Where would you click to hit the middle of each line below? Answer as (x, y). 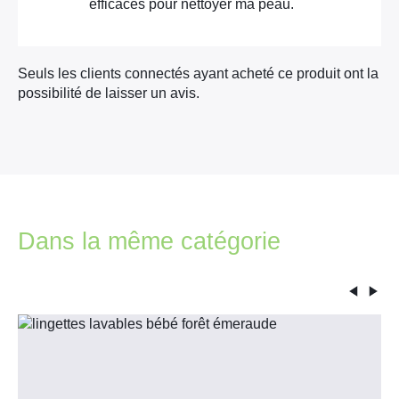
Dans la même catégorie (149, 242)
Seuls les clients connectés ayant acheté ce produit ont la (198, 74)
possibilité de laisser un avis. (109, 94)
